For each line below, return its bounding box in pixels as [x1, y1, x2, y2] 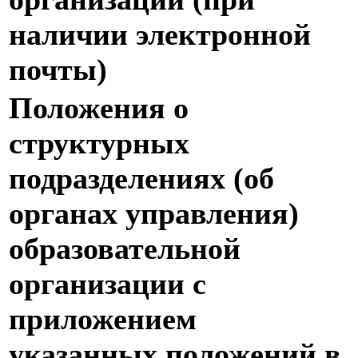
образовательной [9, 232, 241, 266]
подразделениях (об [9, 161, 274, 196]
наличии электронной [9, 18, 311, 52]
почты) [9, 53, 107, 87]
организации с [9, 267, 206, 301]
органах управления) [9, 197, 299, 231]
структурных [9, 126, 189, 161]
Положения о [9, 91, 189, 125]
